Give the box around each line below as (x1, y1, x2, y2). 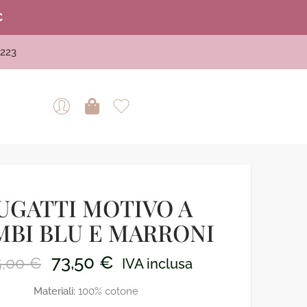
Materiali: (34, 284, 76, 297)
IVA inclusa (121, 256, 193, 272)
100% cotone (75, 284, 139, 297)
